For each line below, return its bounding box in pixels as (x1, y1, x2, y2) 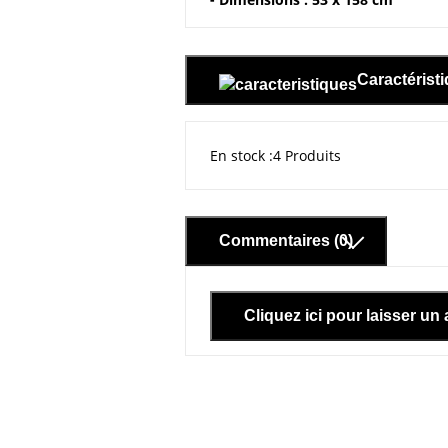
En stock (209, 145, 265, 165)
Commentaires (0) (218, 232, 353, 250)
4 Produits (272, 145, 341, 165)
